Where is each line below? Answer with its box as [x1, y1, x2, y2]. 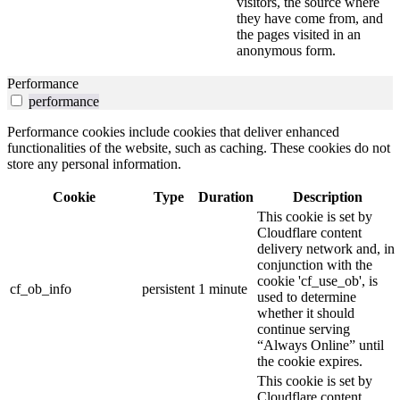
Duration [198, 189, 254, 205]
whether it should [257, 305, 354, 321]
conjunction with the [257, 257, 372, 273]
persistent [142, 281, 195, 297]
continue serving [257, 321, 350, 337]
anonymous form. [237, 43, 336, 59]
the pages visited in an [237, 27, 361, 43]
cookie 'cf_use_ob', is [257, 273, 378, 289]
